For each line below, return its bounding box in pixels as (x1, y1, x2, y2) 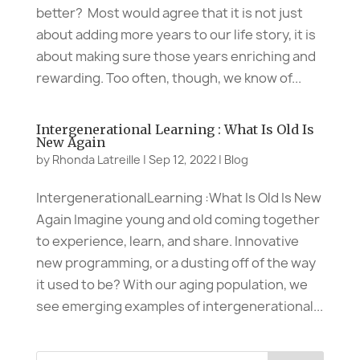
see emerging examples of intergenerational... (35, 297, 323, 315)
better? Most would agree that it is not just (35, 3, 303, 22)
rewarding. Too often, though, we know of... (35, 68, 301, 87)
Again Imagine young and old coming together (35, 210, 320, 228)
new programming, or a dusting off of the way (35, 253, 316, 272)
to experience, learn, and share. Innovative (35, 231, 299, 250)
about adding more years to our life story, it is (35, 25, 316, 43)
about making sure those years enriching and (35, 47, 316, 65)
